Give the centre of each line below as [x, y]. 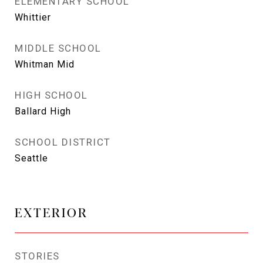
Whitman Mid [45, 64]
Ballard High [43, 111]
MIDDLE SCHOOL [58, 48]
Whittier [33, 17]
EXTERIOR [51, 212]
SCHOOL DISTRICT [63, 142]
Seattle [31, 158]
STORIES [37, 256]
